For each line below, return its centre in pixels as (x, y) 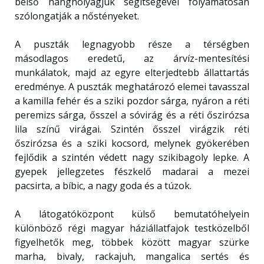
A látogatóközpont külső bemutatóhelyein (132, 214)
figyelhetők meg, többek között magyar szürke (132, 242)
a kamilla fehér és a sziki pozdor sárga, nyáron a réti (132, 101)
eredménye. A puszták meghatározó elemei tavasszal (132, 87)
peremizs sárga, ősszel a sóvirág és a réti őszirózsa (132, 115)
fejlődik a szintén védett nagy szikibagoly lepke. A (132, 157)
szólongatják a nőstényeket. (77, 16)
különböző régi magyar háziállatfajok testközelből (132, 228)
